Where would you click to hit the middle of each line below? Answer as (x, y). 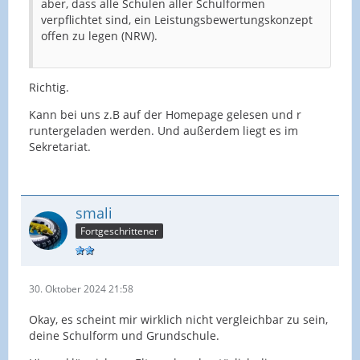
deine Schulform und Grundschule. (124, 336)
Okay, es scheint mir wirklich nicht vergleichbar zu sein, (178, 320)
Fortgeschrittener (119, 231)
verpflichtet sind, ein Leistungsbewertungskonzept (177, 19)
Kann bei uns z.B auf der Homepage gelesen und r (165, 114)
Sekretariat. (60, 146)
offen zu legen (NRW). (99, 35)
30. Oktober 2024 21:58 (81, 289)
